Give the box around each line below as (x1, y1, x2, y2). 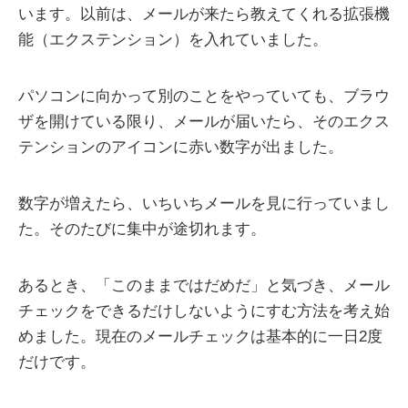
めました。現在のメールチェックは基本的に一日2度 (18, 328, 382, 346)
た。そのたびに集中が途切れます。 (18, 220, 266, 239)
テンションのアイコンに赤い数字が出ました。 (18, 138, 343, 157)
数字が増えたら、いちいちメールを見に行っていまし (18, 195, 390, 213)
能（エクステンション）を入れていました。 (18, 31, 328, 49)
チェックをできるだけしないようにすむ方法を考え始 (18, 302, 390, 321)
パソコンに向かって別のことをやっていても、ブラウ (18, 87, 390, 106)
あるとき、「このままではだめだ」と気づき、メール (18, 277, 390, 295)
